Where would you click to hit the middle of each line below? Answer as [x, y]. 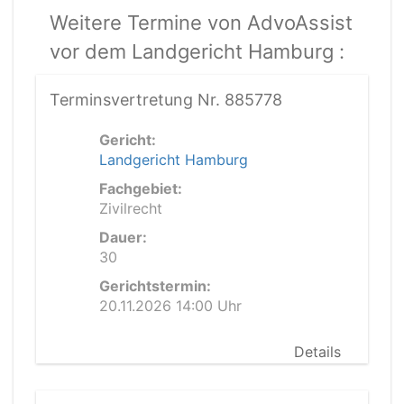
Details [317, 352]
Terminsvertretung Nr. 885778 [166, 100]
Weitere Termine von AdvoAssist [201, 23]
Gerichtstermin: [155, 286]
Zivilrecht [131, 208]
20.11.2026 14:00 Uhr [170, 306]
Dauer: [123, 237]
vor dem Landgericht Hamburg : [197, 51]
